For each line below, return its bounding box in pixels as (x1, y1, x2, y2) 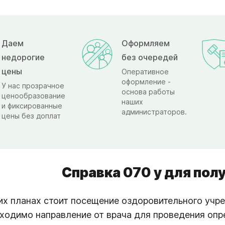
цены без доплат (2, 111, 61, 120)
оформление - (122, 77, 171, 86)
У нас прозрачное (2, 81, 64, 90)
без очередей (122, 52, 178, 62)
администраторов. (122, 107, 187, 116)
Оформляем (122, 38, 170, 48)
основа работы (122, 87, 175, 96)
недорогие (2, 52, 45, 62)
